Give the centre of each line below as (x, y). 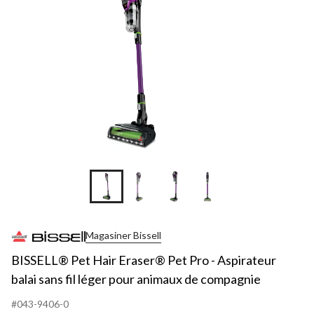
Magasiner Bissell (123, 235)
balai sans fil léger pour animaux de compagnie (136, 279)
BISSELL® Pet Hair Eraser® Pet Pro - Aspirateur (144, 260)
